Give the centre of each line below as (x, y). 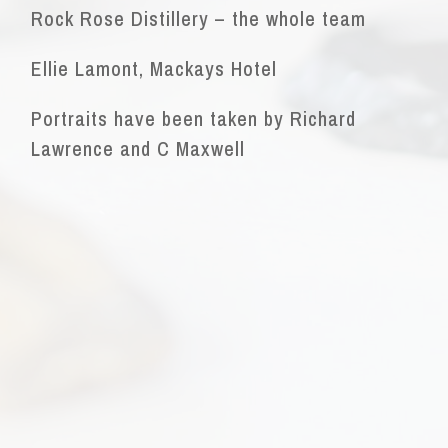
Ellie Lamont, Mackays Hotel (154, 69)
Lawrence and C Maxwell (138, 149)
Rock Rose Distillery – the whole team (199, 19)
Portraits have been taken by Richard (194, 119)
